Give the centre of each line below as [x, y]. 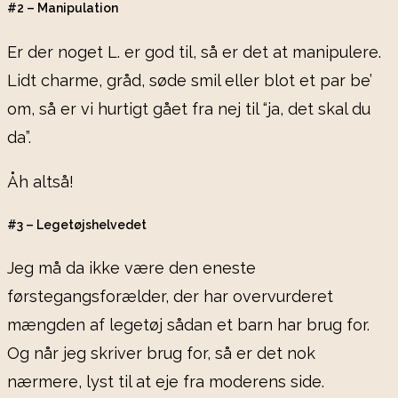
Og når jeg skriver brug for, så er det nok [161, 354]
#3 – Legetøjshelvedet [77, 225]
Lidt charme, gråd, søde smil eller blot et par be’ [190, 80]
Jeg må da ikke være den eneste [131, 268]
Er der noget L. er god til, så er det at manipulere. [194, 52]
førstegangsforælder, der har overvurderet [170, 297]
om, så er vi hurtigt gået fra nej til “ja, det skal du [189, 108]
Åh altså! [40, 181]
